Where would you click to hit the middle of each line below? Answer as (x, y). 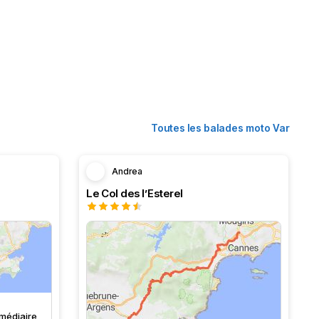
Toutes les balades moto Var (220, 128)
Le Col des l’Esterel (135, 193)
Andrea (127, 171)
